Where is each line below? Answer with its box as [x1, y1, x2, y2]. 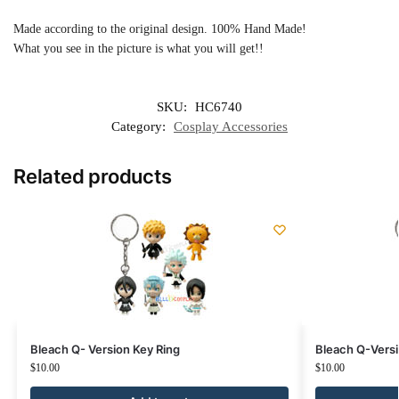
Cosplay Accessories [174, 119, 288, 134]
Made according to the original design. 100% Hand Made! [13, 21, 306, 36]
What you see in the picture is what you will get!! [13, 41, 264, 55]
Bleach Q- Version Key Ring [29, 342, 180, 357]
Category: [111, 119, 169, 134]
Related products [13, 165, 172, 189]
